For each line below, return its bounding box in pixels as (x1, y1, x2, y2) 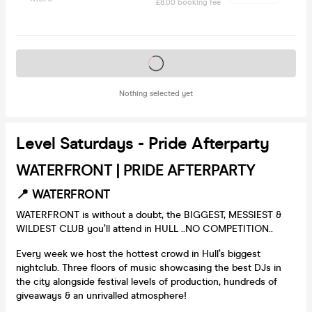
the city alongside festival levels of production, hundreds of (16, 275, 277, 288)
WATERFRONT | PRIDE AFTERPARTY (16, 160, 256, 180)
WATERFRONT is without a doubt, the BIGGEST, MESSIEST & (16, 208, 281, 221)
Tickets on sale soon (111, 56, 201, 69)
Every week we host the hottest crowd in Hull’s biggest (16, 247, 260, 260)
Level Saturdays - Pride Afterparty (16, 133, 269, 154)
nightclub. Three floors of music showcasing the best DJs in (16, 261, 281, 274)
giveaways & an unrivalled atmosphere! (16, 289, 187, 302)
